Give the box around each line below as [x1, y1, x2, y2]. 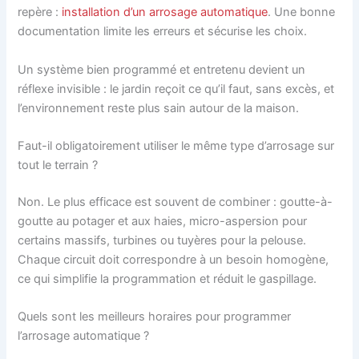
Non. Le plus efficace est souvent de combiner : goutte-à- [18, 194, 333, 209]
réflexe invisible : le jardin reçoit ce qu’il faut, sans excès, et [18, 81, 335, 96]
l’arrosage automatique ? [18, 329, 150, 344]
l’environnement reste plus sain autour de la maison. [18, 100, 300, 115]
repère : [18, 5, 63, 20]
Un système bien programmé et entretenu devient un [18, 62, 306, 77]
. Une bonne [268, 5, 336, 20]
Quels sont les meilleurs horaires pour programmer [18, 309, 292, 325]
